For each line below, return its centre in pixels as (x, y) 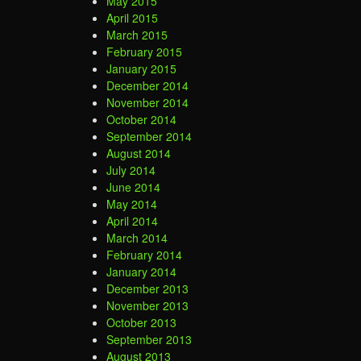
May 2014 (132, 204)
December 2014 (147, 86)
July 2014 (131, 170)
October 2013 (141, 323)
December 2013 (147, 289)
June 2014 (133, 187)
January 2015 (141, 69)
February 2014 (144, 255)
